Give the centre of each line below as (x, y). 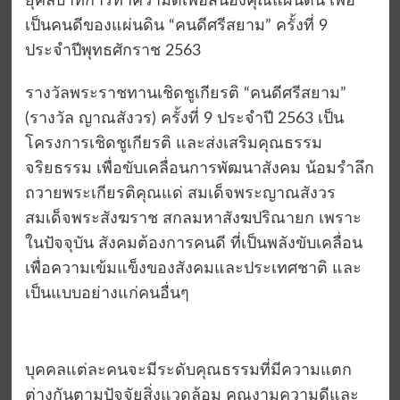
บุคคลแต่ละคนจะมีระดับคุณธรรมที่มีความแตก (188, 371)
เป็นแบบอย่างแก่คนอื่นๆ (107, 294)
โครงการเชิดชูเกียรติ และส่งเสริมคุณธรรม (173, 144)
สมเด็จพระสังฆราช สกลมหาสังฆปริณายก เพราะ (193, 219)
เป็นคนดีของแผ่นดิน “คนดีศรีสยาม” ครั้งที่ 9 (176, 26)
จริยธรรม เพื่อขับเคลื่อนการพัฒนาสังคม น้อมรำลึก (199, 169)
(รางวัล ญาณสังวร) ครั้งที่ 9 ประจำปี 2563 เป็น (184, 119)
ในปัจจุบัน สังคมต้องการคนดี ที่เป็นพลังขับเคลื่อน (193, 244)
